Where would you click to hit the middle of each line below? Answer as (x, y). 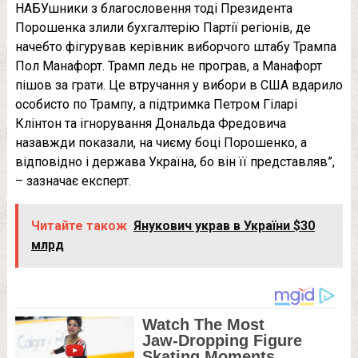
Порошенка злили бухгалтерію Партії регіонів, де (163, 27)
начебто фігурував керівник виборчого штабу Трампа (175, 46)
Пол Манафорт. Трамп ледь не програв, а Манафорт (168, 66)
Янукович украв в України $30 (224, 225)
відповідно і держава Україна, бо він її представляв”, (175, 161)
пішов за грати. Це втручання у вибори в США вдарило (179, 85)
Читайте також (79, 225)
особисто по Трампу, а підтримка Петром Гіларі (156, 104)
